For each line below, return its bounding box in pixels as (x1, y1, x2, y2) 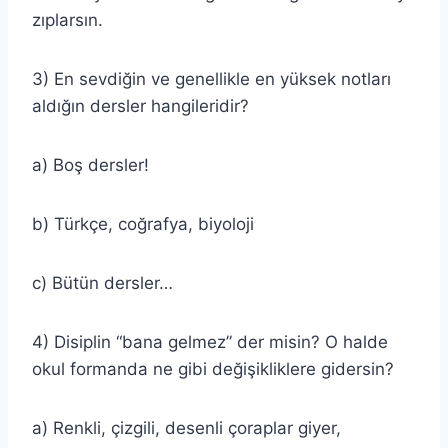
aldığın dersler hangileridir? (32, 95, 249, 116)
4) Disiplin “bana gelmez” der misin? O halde (32, 331, 388, 352)
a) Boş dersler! (32, 154, 149, 175)
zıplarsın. (32, 9, 103, 30)
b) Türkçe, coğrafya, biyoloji (32, 213, 254, 234)
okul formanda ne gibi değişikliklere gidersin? (32, 358, 394, 379)
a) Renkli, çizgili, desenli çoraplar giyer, (32, 417, 341, 438)
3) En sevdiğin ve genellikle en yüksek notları (32, 68, 391, 89)
